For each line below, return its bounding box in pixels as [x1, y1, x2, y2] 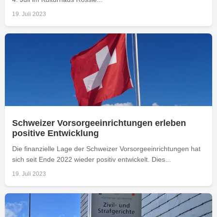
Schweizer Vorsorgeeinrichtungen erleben [12, 118, 186, 128]
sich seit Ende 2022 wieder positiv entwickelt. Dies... [12, 155, 171, 163]
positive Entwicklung [12, 128, 99, 138]
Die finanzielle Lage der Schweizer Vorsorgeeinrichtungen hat [12, 144, 201, 153]
